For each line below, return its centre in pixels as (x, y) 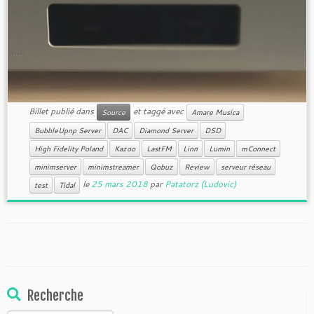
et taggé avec (158, 111)
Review (197, 167)
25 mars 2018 (119, 184)
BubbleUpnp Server (67, 130)
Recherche (55, 296)
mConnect (258, 149)
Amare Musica (215, 112)
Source (113, 112)
